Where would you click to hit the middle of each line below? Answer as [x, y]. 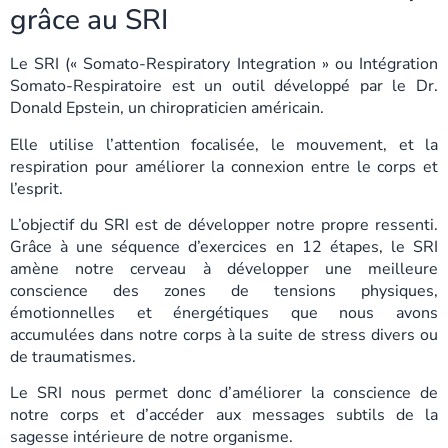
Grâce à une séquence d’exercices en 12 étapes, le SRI [224, 247]
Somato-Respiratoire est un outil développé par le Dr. [224, 86]
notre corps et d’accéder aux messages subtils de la [224, 415]
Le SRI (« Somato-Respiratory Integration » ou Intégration [224, 64]
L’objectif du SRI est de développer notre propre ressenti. [224, 225]
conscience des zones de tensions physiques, [224, 291]
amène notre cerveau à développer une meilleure [224, 269]
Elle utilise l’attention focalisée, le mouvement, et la [224, 144]
